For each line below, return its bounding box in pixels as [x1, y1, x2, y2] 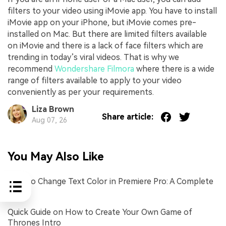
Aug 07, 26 [31, 116, 67, 124]
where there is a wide [134, 64, 214, 74]
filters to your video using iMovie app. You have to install [8, 6, 217, 16]
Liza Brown [31, 104, 74, 114]
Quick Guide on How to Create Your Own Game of [8, 207, 192, 217]
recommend [8, 64, 54, 74]
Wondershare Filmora [54, 64, 134, 74]
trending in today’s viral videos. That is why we [8, 52, 179, 62]
